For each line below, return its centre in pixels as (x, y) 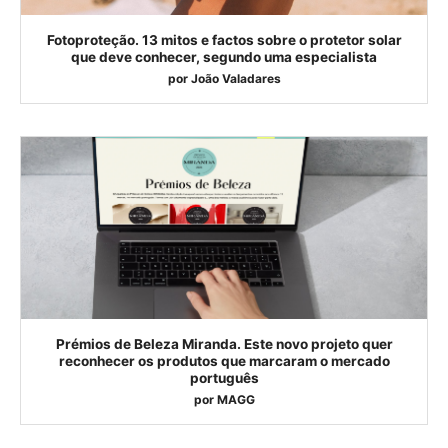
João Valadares (235, 78)
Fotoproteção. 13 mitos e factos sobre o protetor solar (224, 39)
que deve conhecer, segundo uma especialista (224, 56)
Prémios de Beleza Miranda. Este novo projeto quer (224, 343)
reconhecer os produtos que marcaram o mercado (224, 360)
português (224, 377)
